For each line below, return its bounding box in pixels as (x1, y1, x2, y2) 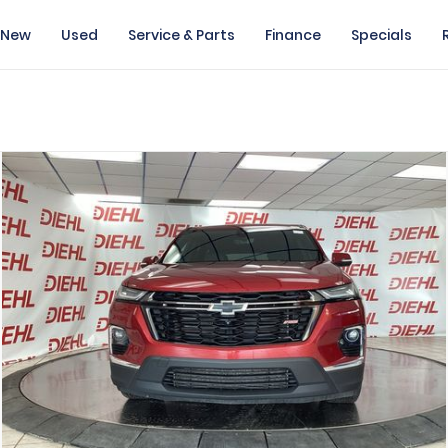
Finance (265, 25, 321, 45)
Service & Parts (128, 25, 235, 45)
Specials (351, 25, 412, 45)
